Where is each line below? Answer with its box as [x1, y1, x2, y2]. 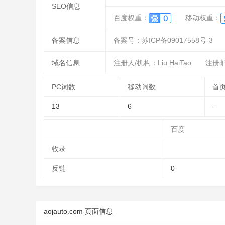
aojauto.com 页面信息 [44, 207, 113, 215]
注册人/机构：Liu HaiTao [114, 59, 191, 67]
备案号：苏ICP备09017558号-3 [114, 36, 213, 44]
